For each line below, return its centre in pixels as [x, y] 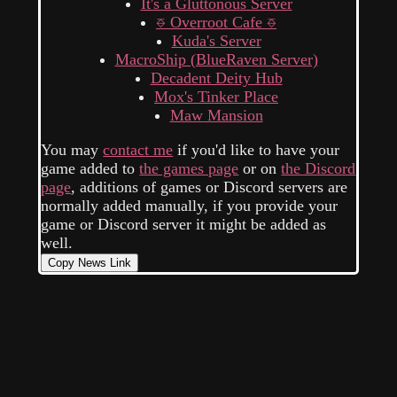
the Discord [319, 168]
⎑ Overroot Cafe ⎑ [216, 22]
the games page [189, 168]
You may [72, 149]
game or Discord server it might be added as [184, 224]
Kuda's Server [216, 40]
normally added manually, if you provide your [190, 205]
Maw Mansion [216, 115]
